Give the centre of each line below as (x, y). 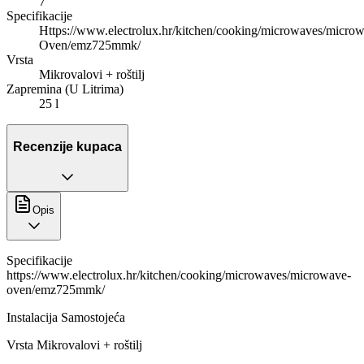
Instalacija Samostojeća (66, 317)
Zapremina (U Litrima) (65, 89)
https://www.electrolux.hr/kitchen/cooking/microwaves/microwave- (179, 275)
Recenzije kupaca (67, 146)
